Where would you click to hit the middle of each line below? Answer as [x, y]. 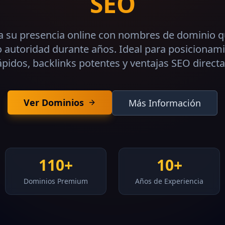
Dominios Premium [56, 181]
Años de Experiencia [169, 181]
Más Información [165, 103]
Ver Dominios [54, 102]
